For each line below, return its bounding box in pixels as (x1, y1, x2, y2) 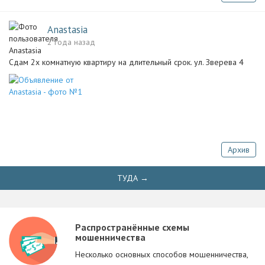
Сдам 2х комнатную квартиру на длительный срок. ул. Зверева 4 (9, 57, 244, 67)
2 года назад (47, 37, 95, 47)
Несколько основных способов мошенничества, (75, 249, 248, 260)
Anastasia (47, 23, 88, 36)
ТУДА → (117, 173, 148, 183)
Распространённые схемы (75, 221, 189, 233)
